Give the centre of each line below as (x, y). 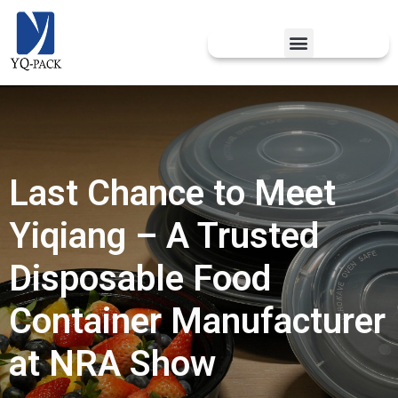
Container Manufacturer (197, 321)
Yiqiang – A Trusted (164, 236)
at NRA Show (112, 364)
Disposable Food (140, 279)
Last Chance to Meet (172, 193)
